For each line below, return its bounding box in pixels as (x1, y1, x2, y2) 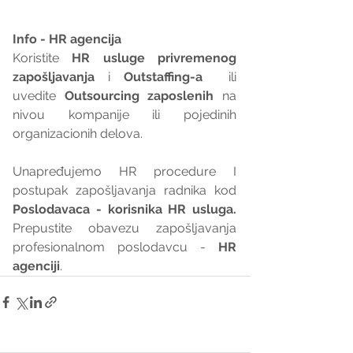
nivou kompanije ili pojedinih (13, 106, 236, 122)
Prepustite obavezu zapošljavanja (13, 220, 236, 236)
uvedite (13, 87, 65, 103)
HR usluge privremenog (72, 50, 237, 65)
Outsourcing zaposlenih (64, 87, 214, 103)
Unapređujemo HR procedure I (13, 163, 236, 179)
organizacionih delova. (13, 125, 143, 141)
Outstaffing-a (123, 69, 203, 84)
